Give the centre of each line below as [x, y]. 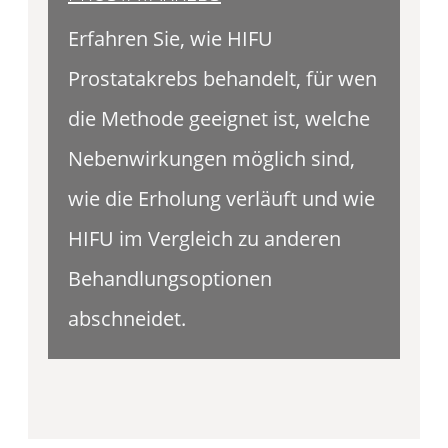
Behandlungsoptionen [170, 278]
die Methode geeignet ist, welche [219, 118]
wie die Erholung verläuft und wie [221, 198]
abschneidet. [127, 318]
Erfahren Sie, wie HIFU [170, 38]
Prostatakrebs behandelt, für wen [222, 78]
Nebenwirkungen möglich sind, [211, 158]
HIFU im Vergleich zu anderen [204, 238]
